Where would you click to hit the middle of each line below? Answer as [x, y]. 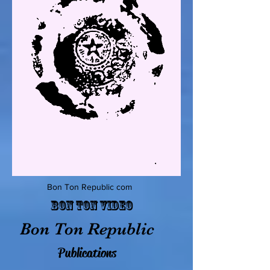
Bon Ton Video [92, 206]
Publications [87, 253]
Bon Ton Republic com [89, 187]
